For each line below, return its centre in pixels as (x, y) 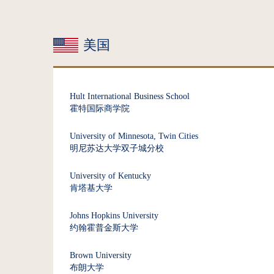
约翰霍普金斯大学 (104, 228)
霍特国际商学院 (100, 109)
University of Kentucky (110, 176)
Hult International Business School (130, 96)
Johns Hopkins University (114, 216)
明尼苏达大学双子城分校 (117, 148)
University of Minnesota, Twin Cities (134, 136)
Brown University (101, 255)
